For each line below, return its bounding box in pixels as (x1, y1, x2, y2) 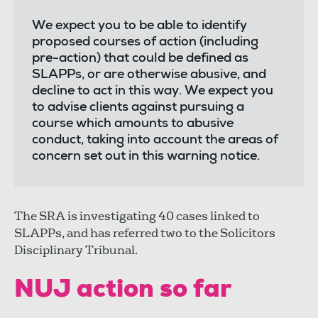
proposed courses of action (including (32, 35, 258, 49)
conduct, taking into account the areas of (32, 133, 278, 147)
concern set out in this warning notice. (32, 150, 263, 163)
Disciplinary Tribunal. (14, 242, 138, 258)
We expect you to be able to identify (32, 19, 247, 33)
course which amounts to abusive (32, 117, 234, 131)
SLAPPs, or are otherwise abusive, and (32, 68, 266, 82)
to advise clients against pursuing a (32, 101, 244, 114)
